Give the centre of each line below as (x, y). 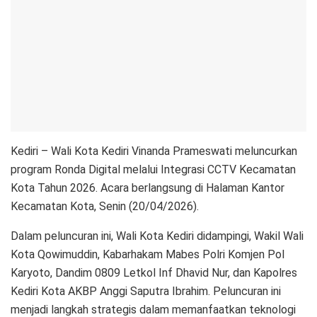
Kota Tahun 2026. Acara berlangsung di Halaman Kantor (148, 188)
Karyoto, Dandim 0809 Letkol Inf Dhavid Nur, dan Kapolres (154, 272)
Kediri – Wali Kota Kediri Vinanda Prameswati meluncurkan (154, 151)
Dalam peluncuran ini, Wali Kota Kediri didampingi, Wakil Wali (157, 236)
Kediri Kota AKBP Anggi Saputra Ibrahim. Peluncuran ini (146, 291)
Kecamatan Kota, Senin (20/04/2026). (105, 206)
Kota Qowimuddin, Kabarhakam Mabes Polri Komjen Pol (148, 254)
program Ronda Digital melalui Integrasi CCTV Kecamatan (153, 169)
